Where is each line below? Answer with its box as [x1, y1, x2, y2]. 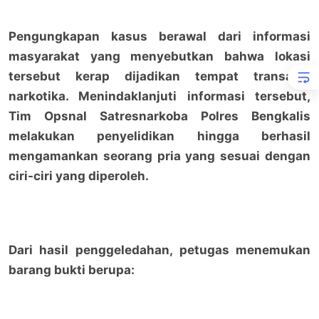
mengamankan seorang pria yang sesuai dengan [8, 148, 311, 163]
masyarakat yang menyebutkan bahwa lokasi [8, 48, 311, 63]
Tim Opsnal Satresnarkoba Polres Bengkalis [8, 108, 311, 123]
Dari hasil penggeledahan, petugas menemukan [8, 242, 311, 257]
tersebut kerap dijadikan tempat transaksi [8, 68, 311, 83]
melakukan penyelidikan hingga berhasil [8, 128, 311, 143]
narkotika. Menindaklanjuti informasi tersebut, [8, 88, 311, 103]
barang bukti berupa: [8, 262, 135, 277]
